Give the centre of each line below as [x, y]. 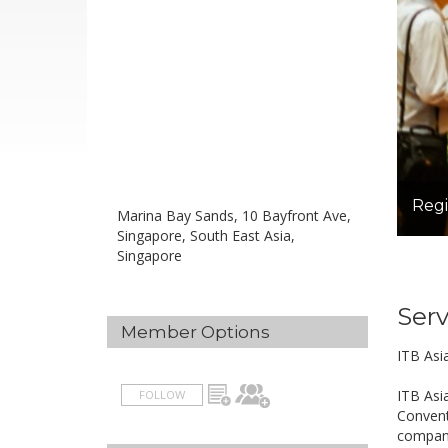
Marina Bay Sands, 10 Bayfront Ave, [234, 215]
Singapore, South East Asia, [206, 235]
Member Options [195, 332]
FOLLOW [162, 394]
